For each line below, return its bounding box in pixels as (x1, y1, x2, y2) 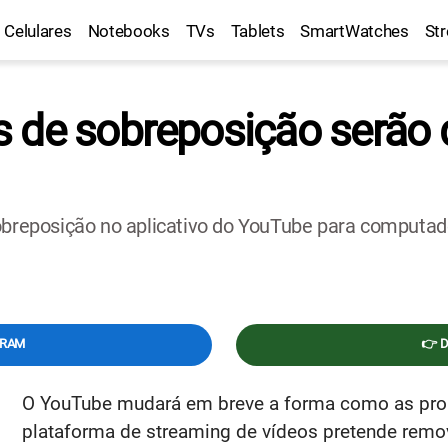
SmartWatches (300, 21, 409, 41)
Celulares (4, 21, 72, 41)
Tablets (230, 21, 285, 41)
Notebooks (87, 21, 170, 41)
